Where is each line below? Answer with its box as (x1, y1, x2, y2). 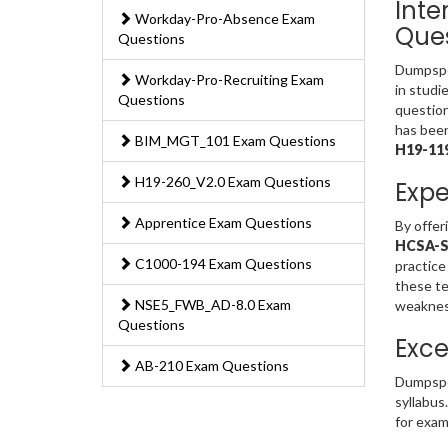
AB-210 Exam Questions (132, 357, 289, 375)
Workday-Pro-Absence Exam (132, 10, 315, 28)
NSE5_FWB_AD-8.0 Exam (132, 296, 291, 314)
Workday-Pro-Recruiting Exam (132, 71, 324, 89)
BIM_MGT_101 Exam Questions (132, 132, 336, 150)
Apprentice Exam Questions (132, 214, 312, 232)
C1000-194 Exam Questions (132, 255, 312, 273)
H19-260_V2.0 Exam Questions (132, 173, 331, 191)
